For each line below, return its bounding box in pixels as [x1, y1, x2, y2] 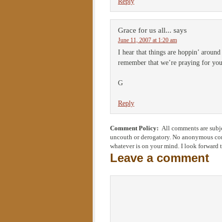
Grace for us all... [118, 26, 171, 34]
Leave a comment [110, 151, 209, 165]
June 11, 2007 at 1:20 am [118, 37, 177, 44]
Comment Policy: [110, 125, 162, 132]
